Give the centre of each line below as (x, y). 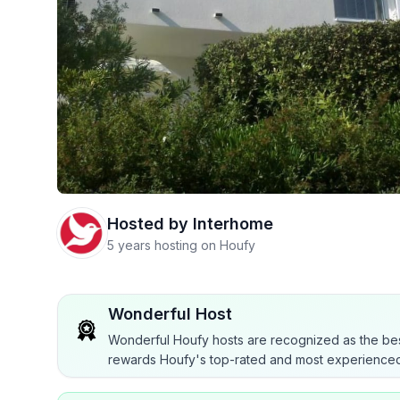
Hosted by (148, 224)
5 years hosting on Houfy (181, 245)
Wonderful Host (170, 314)
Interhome (233, 224)
